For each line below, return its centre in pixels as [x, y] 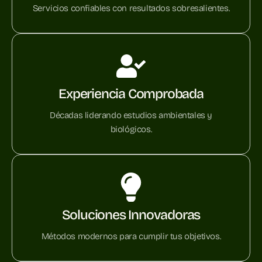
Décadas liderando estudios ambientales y [131, 116]
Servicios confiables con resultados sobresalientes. [131, 8]
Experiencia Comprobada [131, 94]
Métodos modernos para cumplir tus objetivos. [131, 237]
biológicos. [131, 130]
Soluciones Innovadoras [131, 215]
